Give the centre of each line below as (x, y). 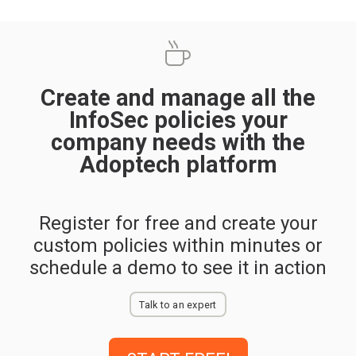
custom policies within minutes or (178, 245)
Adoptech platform (178, 164)
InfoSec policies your (178, 120)
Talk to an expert (178, 304)
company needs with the (178, 142)
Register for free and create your (178, 223)
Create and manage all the (178, 97)
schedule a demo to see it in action (178, 267)
